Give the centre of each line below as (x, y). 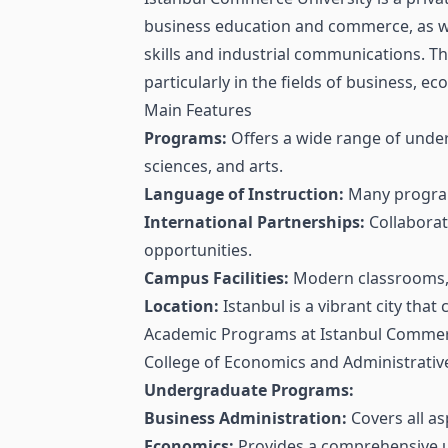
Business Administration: (245, 418)
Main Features (198, 110)
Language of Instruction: (244, 194)
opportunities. (198, 250)
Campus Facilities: (216, 278)
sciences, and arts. (213, 166)
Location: (181, 306)
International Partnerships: (254, 222)
